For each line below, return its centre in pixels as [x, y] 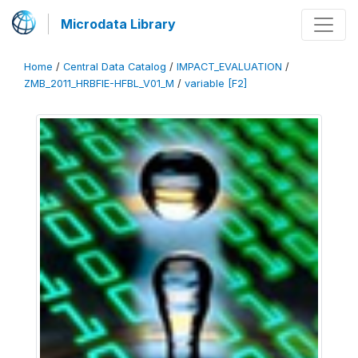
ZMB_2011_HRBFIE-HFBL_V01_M [99, 84]
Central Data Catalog [115, 67]
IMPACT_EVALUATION [229, 67]
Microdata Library [118, 24]
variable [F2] [216, 84]
